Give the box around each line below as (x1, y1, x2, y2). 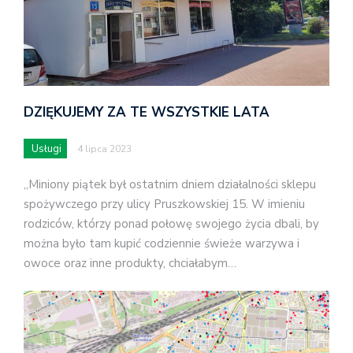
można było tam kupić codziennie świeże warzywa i (24, 235, 299, 251)
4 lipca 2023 (77, 142, 132, 155)
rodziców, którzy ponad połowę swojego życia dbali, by (24, 215, 319, 232)
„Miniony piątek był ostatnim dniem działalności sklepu (24, 176, 316, 192)
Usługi (32, 141, 61, 156)
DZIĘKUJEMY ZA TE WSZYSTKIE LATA (24, 102, 269, 121)
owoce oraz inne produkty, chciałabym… (24, 255, 236, 271)
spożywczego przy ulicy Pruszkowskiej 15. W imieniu (24, 195, 305, 212)
